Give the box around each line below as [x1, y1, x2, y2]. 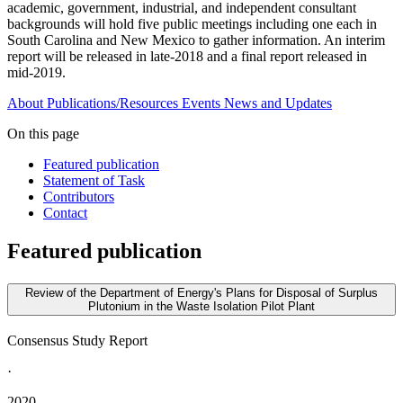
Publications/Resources [47, 95, 178, 112]
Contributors [43, 189, 114, 205]
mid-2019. [7, 65, 66, 81]
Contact [43, 205, 87, 221]
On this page [7, 126, 79, 142]
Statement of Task [43, 173, 145, 189]
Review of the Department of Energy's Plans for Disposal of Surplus [25, 286, 378, 300]
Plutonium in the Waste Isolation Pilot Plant [88, 300, 315, 314]
